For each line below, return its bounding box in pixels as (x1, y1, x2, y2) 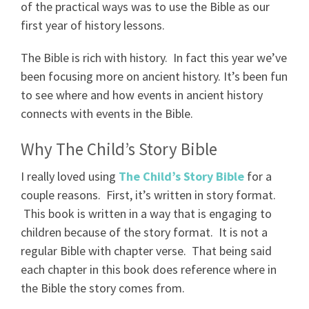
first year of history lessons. (21, 17, 165, 33)
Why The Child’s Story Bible (21, 137, 217, 160)
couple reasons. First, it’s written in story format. (21, 187, 276, 203)
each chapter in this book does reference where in (21, 261, 277, 277)
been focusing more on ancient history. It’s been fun (21, 68, 288, 84)
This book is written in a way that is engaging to (21, 206, 272, 221)
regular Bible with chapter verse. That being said (21, 243, 272, 259)
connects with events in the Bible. (21, 105, 193, 121)
